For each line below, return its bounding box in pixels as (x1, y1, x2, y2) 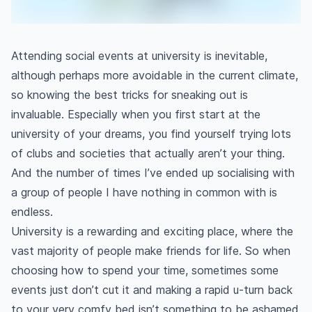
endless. (11, 205, 53, 219)
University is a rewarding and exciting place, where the (11, 224, 293, 239)
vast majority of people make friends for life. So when (11, 244, 290, 258)
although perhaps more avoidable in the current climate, (11, 68, 298, 83)
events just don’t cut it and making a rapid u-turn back (11, 283, 292, 297)
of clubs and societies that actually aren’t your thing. (11, 146, 285, 161)
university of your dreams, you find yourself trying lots (11, 127, 291, 141)
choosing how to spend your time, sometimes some (11, 263, 279, 278)
